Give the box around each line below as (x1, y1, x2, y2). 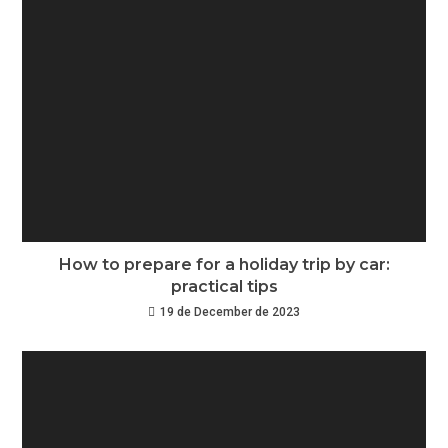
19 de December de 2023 (160, 305, 300, 320)
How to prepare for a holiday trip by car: (58, 255, 390, 275)
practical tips (170, 277, 278, 297)
